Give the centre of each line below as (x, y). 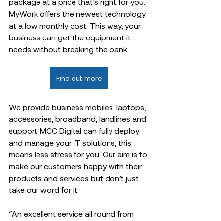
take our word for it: (46, 190)
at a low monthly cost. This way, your (76, 25)
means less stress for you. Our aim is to (79, 154)
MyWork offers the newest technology (78, 14)
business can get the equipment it (71, 37)
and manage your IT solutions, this (71, 142)
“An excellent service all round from (72, 213)
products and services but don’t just (75, 178)
